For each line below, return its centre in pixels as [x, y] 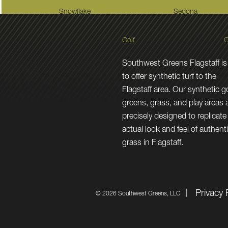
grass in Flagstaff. [153, 143]
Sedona [186, 12]
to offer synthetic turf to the [169, 77]
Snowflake [75, 12]
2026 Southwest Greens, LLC [141, 194]
